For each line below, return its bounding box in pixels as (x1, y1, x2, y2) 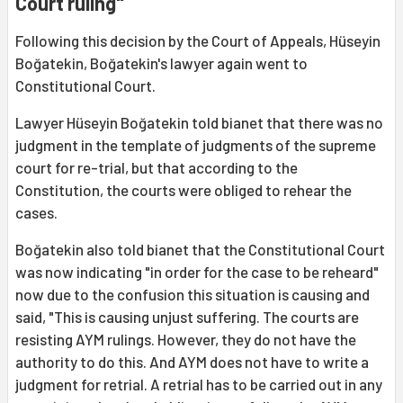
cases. (15, 203, 58, 222)
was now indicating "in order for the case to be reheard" (15, 263, 379, 282)
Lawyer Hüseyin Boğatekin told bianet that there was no (15, 113, 383, 132)
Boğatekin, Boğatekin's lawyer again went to (15, 54, 308, 73)
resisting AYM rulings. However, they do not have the (15, 330, 356, 349)
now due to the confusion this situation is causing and (15, 285, 370, 304)
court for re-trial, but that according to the (15, 158, 298, 177)
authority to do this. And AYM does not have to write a (15, 353, 369, 372)
